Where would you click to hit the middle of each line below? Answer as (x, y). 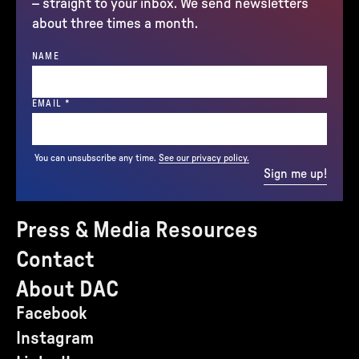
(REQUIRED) (98, 103)
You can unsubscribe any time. (95, 158)
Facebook (52, 313)
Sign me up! (295, 174)
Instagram (55, 338)
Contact (55, 260)
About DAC (67, 289)
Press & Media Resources (137, 230)
